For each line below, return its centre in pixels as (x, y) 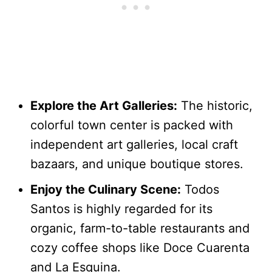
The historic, (215, 105)
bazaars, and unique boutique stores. (137, 164)
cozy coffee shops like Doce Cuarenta (140, 247)
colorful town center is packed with (132, 125)
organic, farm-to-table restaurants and (140, 228)
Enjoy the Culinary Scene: (106, 189)
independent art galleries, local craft (134, 144)
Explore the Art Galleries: (104, 105)
